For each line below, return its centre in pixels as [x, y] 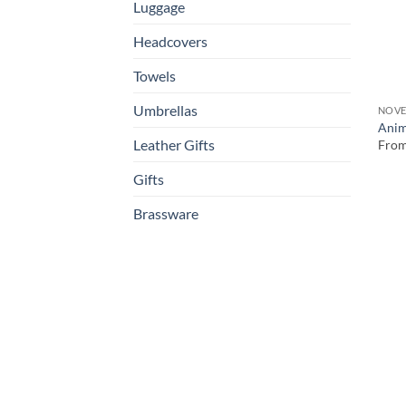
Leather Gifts [174, 145]
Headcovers [170, 42]
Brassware [166, 214]
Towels [155, 76]
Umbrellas [165, 111]
